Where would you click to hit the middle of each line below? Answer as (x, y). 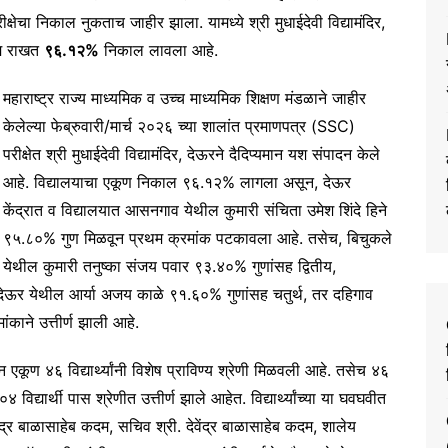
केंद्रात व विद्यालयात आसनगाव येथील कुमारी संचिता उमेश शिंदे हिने (195, 210)
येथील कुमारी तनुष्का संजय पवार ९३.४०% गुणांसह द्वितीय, (169, 266)
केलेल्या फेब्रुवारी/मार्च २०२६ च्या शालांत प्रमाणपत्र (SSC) (179, 126)
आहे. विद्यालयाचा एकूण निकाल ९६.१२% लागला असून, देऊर (177, 182)
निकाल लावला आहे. (158, 50)
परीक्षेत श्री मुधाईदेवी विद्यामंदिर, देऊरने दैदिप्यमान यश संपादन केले (191, 154)
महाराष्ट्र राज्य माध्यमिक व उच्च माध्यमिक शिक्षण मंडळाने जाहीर (184, 98)
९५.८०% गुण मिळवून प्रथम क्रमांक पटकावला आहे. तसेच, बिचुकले (197, 238)
